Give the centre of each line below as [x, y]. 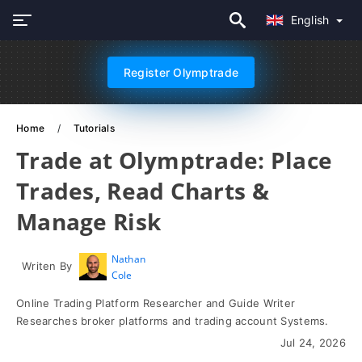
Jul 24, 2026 [313, 343]
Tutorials [94, 128]
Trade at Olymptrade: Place [175, 160]
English [311, 20]
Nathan [128, 259]
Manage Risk [89, 221]
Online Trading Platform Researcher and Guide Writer [156, 303]
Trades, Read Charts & [143, 191]
